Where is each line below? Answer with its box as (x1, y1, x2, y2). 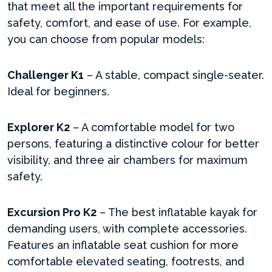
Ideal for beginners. (7, 85, 109, 98)
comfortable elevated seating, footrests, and (7, 255, 244, 268)
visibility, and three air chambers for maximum (7, 154, 248, 166)
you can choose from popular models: (7, 33, 205, 46)
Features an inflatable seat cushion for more (7, 239, 239, 251)
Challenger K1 (7, 69, 84, 81)
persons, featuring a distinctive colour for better (7, 137, 259, 150)
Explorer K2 (7, 121, 70, 134)
